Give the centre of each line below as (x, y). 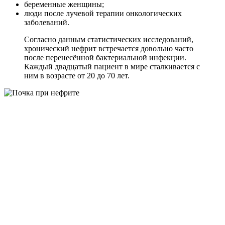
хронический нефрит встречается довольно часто (109, 48)
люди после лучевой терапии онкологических (103, 13)
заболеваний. (47, 22)
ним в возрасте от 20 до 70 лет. (77, 75)
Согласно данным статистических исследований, (109, 39)
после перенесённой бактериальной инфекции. (105, 57)
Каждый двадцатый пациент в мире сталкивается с (112, 66)
